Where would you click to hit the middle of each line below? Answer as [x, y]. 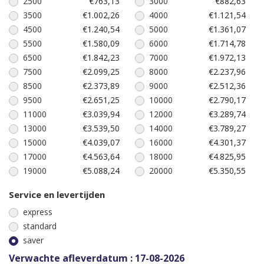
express [38, 212]
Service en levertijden [57, 195]
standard [40, 226]
